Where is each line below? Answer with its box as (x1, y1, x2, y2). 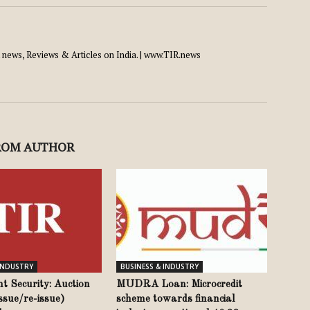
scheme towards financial (116, 294, 235, 304)
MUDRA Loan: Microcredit (116, 280, 242, 290)
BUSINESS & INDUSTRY (120, 262, 199, 271)
